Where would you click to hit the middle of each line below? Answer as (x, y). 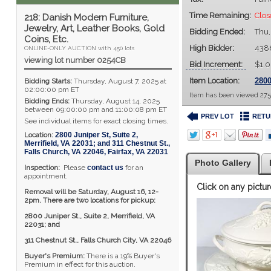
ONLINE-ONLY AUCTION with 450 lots (79, 48)
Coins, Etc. (46, 39)
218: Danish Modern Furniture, (86, 18)
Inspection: (43, 168)
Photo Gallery (223, 163)
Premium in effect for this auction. (80, 264)
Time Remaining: (220, 15)
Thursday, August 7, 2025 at (119, 81)
